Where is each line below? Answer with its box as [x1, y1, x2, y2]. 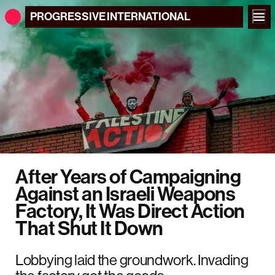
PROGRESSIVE [29, 9, 106, 23]
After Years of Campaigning [15, 163, 241, 188]
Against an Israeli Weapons [15, 180, 235, 206]
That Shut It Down [15, 215, 163, 240]
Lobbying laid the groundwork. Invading [15, 250, 249, 269]
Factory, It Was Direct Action [15, 198, 245, 223]
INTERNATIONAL [107, 9, 190, 23]
